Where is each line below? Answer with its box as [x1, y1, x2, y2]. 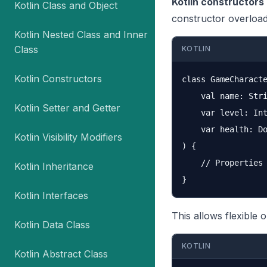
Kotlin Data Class [14, 219, 90, 231]
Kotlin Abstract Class [14, 248, 108, 260]
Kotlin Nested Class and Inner [14, 29, 148, 41]
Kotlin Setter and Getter [14, 102, 120, 114]
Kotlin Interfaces [14, 190, 88, 201]
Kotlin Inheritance [14, 160, 94, 172]
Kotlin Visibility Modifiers [14, 131, 122, 143]
